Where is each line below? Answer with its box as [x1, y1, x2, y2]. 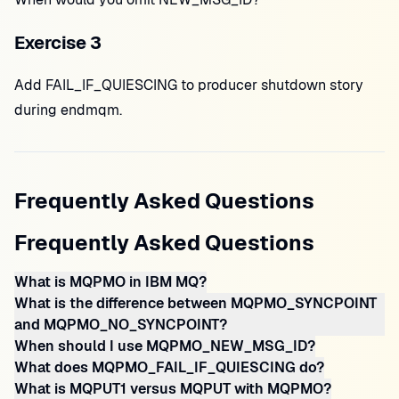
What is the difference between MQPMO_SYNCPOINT [14, 294, 377, 313]
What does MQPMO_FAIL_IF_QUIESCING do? [14, 358, 324, 377]
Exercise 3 [14, 31, 101, 54]
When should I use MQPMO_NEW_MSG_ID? [14, 337, 315, 355]
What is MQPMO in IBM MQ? [14, 273, 207, 291]
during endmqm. [14, 101, 122, 119]
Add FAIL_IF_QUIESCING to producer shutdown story [14, 76, 363, 94]
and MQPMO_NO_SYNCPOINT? [14, 315, 227, 334]
